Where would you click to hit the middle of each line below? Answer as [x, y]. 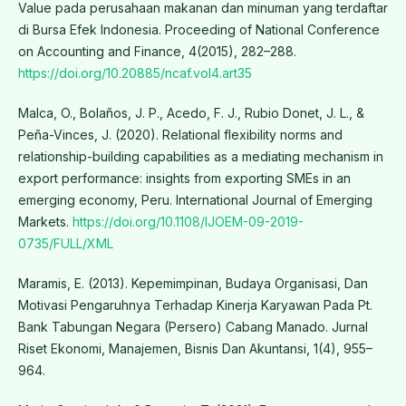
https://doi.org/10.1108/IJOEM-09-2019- [188, 222]
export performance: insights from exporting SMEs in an [184, 179]
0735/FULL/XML [65, 244]
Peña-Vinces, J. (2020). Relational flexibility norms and [180, 135]
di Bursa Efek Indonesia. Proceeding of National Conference [198, 30]
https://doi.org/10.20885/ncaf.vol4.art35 [135, 73]
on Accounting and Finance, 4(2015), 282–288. [157, 52]
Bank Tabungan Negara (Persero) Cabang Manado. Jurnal [193, 327]
